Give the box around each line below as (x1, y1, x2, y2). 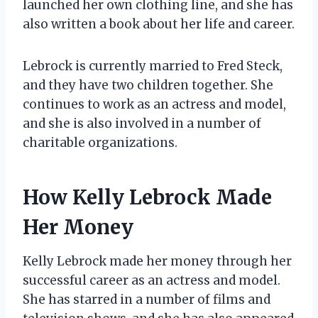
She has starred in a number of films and (23, 291, 270, 307)
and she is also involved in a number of (23, 115, 261, 131)
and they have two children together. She (23, 77, 273, 93)
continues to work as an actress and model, (23, 96, 286, 112)
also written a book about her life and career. (23, 16, 295, 32)
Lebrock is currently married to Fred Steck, (23, 57, 283, 74)
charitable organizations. (23, 134, 177, 150)
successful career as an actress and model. (23, 272, 280, 288)
